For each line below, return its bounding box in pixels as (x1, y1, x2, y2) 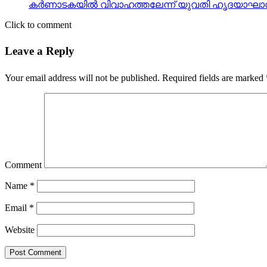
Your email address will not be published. (5, 73, 160, 83)
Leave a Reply (5, 45, 74, 58)
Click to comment (5, 19, 72, 30)
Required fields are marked (160, 73, 266, 83)
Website (5, 225, 35, 235)
